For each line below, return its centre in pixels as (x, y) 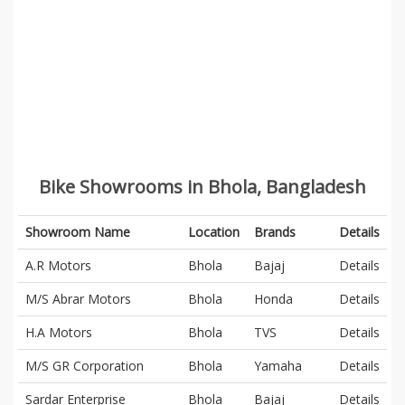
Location (214, 231)
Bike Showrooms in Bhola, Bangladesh (202, 186)
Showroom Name (78, 231)
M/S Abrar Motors (78, 298)
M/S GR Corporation (85, 365)
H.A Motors (59, 332)
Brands (275, 231)
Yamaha (278, 365)
